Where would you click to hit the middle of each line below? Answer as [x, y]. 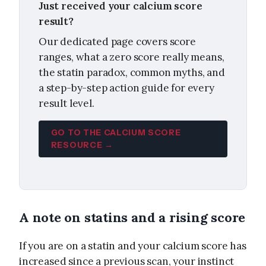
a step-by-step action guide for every [126, 88]
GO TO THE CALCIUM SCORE [116, 132]
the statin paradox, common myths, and [132, 72]
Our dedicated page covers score [117, 41]
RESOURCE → [82, 145]
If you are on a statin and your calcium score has [133, 246]
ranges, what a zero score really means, [132, 57]
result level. [66, 103]
